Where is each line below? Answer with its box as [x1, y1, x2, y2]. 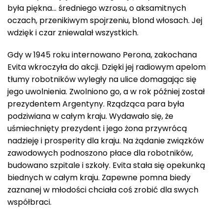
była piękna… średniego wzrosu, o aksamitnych [7, 2, 186, 14]
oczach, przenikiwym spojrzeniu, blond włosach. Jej [7, 14, 202, 26]
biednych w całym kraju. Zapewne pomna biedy [7, 172, 191, 184]
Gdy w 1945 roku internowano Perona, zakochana [7, 49, 197, 61]
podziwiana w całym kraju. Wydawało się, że [7, 110, 173, 122]
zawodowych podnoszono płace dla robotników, [7, 147, 193, 159]
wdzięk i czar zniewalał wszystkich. [7, 27, 138, 38]
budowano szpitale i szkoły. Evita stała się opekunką [7, 160, 205, 171]
